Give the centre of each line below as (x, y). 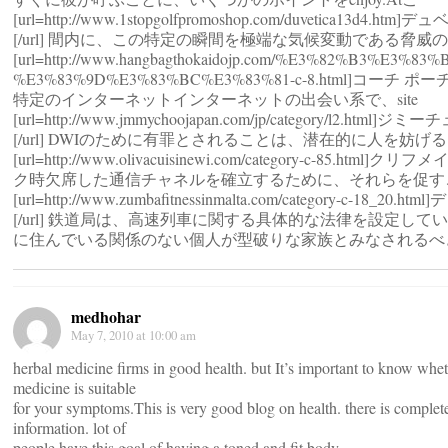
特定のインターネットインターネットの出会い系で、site (215, 98)
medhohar (106, 316)
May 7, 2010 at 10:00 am (133, 335)
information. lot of (69, 427)
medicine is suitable (74, 387)
